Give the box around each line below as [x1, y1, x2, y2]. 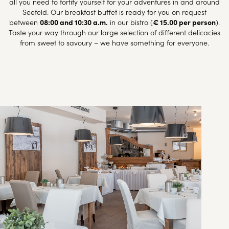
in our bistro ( [108, 17, 153, 27]
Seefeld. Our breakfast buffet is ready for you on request [22, 7, 207, 17]
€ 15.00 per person [153, 17, 216, 27]
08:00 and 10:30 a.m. [40, 17, 108, 27]
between [9, 17, 40, 27]
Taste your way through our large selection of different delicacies [9, 27, 220, 37]
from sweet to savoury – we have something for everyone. [20, 37, 209, 48]
